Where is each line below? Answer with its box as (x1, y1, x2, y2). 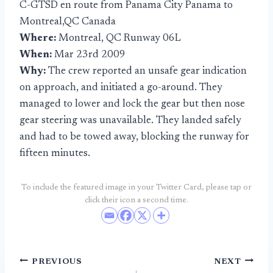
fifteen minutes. (19, 149, 90, 159)
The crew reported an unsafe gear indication (48, 66, 247, 77)
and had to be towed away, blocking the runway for (19, 132, 249, 143)
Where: (19, 34, 58, 44)
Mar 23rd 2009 (54, 50, 126, 60)
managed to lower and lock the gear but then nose (19, 99, 245, 110)
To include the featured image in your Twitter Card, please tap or (21, 183, 252, 192)
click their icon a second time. (85, 196, 188, 205)
